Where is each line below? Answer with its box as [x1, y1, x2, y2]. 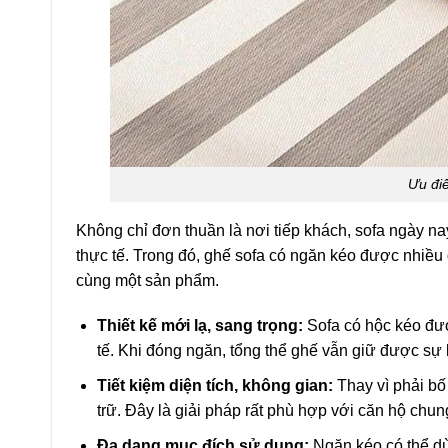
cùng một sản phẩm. [76, 271, 219, 289]
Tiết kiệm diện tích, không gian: [96, 376, 333, 394]
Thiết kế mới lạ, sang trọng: [96, 317, 303, 335]
